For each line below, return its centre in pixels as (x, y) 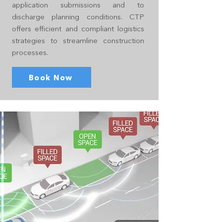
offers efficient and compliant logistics (78, 28)
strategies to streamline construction (78, 40)
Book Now (51, 77)
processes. (30, 52)
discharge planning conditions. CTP (78, 17)
